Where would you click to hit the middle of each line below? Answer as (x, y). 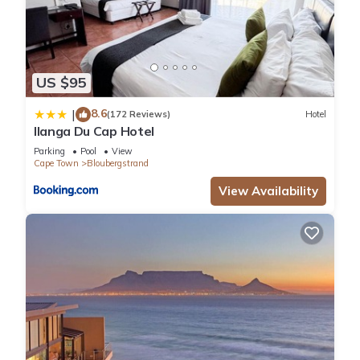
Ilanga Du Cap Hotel (94, 131)
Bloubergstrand (118, 163)
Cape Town (56, 163)
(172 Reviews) (139, 115)
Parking (49, 151)
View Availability (268, 190)
